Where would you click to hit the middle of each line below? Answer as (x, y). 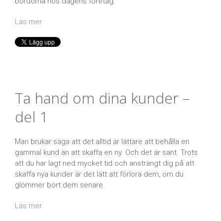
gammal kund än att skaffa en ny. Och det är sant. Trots (106, 152)
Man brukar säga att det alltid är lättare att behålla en (102, 141)
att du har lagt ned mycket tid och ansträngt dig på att (105, 163)
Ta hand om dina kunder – (102, 98)
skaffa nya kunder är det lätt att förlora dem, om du (99, 174)
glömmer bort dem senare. (60, 185)
